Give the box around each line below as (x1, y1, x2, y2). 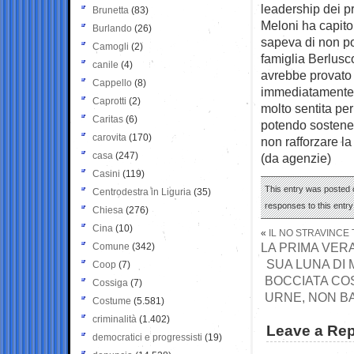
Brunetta (92, 4, 129, 16)
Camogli (92, 40, 129, 52)
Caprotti (92, 95, 126, 107)
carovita (92, 131, 126, 143)
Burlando (92, 22, 132, 34)
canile (92, 58, 119, 70)
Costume (92, 295, 131, 307)
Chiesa (92, 204, 123, 216)
